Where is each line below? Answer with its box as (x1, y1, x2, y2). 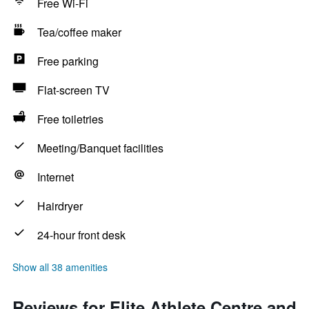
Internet (37, 169, 74, 185)
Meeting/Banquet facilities (37, 140, 163, 156)
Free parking (37, 53, 99, 69)
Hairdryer (37, 198, 83, 214)
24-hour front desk (37, 227, 126, 243)
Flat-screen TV (37, 82, 110, 98)
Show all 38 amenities (12, 260, 108, 274)
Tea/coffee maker (37, 24, 121, 40)
